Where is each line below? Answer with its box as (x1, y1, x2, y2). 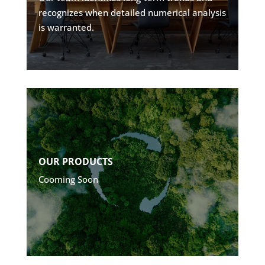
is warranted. (38, 21, 94, 34)
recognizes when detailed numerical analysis (38, 7, 226, 19)
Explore (170, 22, 215, 38)
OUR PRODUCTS (38, 155, 113, 169)
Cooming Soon (38, 173, 98, 186)
